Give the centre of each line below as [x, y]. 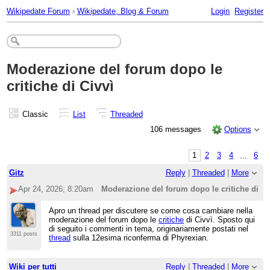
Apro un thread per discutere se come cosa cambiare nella [151, 210]
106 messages [177, 129]
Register [249, 11]
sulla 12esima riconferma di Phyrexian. [140, 237]
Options [237, 129]
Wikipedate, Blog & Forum [123, 11]
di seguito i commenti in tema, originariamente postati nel [149, 228]
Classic [35, 114]
